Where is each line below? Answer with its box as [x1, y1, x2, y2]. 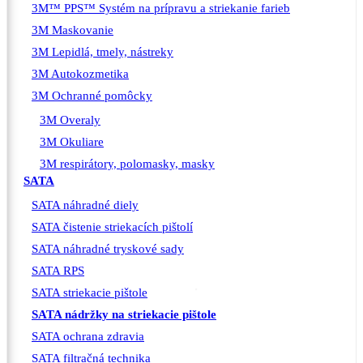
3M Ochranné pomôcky [32, 89, 152, 103]
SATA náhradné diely [32, 199, 139, 212]
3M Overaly [40, 113, 100, 127]
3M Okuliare [40, 135, 104, 149]
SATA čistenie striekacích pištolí [32, 220, 193, 234]
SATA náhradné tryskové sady [32, 242, 184, 256]
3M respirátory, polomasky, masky [40, 157, 215, 171]
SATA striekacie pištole [32, 286, 147, 300]
